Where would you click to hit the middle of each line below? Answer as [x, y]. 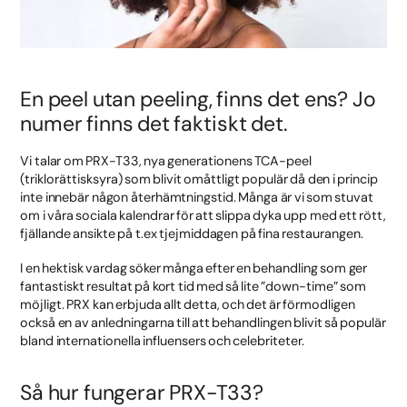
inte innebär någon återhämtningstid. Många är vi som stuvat [197, 198]
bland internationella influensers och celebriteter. [163, 340]
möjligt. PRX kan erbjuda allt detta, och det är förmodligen [188, 304]
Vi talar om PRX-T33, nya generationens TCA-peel [166, 161]
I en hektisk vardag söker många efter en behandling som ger [194, 268]
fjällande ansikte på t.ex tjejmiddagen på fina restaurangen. [192, 234]
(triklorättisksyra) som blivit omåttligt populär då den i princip [199, 179]
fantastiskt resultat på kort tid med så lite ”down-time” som [194, 286]
